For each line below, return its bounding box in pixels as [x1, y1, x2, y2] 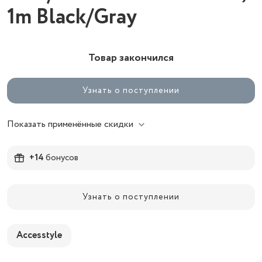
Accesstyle [16, 229, 62, 242]
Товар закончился [88, 50, 174, 65]
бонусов [44, 151, 78, 164]
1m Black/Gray [7, 2, 137, 33]
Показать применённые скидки [7, 118, 133, 131]
